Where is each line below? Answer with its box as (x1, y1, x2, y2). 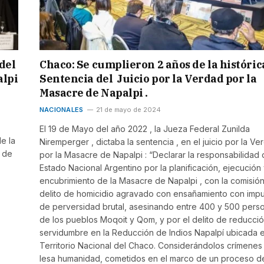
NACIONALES (39, 105, 84, 114)
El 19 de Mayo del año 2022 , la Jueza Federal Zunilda (39, 124, 250, 134)
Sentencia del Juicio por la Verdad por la (39, 72, 257, 86)
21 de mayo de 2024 (96, 105, 161, 114)
